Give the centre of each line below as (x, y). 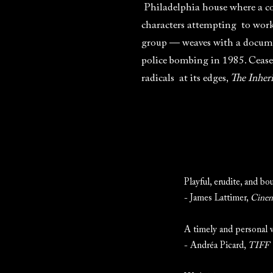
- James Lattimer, (217, 198)
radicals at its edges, (186, 79)
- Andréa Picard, (216, 246)
